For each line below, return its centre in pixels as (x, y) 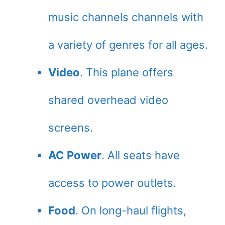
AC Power (75, 155)
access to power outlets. (112, 183)
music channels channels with (126, 17)
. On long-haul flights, (131, 210)
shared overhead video (108, 100)
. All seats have (141, 155)
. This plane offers (127, 72)
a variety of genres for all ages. (128, 44)
